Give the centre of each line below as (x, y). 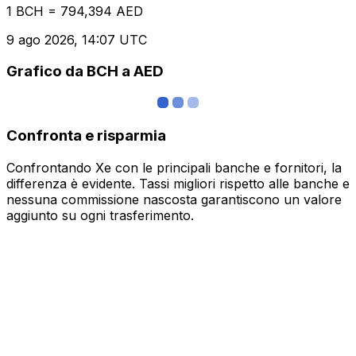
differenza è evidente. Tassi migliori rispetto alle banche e (178, 183)
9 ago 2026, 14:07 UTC (77, 39)
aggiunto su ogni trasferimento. (100, 215)
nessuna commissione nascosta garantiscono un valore (174, 199)
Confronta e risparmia (86, 135)
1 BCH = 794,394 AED (75, 11)
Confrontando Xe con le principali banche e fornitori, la (174, 167)
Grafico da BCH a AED (85, 72)
